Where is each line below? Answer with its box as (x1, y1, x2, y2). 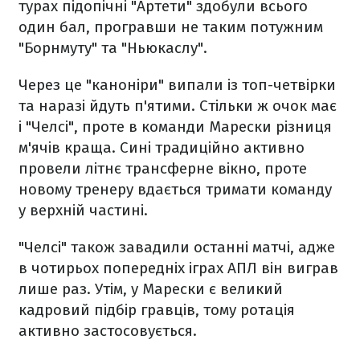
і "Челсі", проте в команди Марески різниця (18, 117, 332, 136)
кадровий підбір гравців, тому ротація (18, 301, 295, 319)
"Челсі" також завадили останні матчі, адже (18, 238, 335, 256)
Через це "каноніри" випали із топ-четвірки (18, 76, 336, 94)
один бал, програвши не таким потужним (18, 18, 323, 36)
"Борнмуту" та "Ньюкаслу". (18, 39, 207, 57)
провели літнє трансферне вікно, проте (18, 159, 307, 178)
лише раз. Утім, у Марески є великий (18, 280, 283, 298)
